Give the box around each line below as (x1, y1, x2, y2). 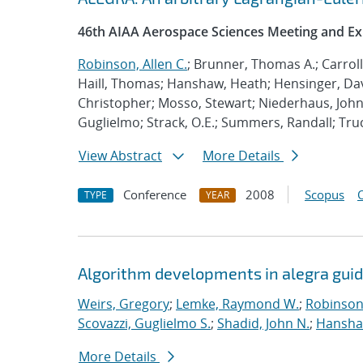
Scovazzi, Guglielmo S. (78, 314, 211, 332)
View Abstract (79, 147, 162, 164)
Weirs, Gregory (78, 295, 169, 313)
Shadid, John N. (217, 314, 310, 332)
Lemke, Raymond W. (176, 295, 299, 313)
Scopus (305, 186, 344, 203)
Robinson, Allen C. (78, 55, 187, 73)
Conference (123, 186, 186, 203)
